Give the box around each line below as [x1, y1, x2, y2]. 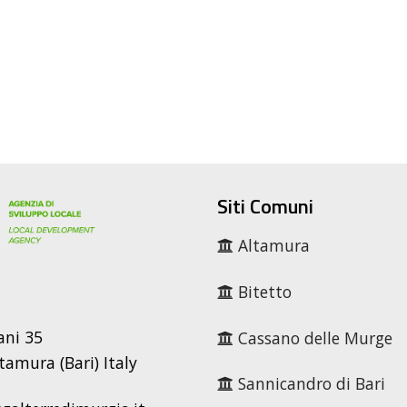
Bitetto [233, 280, 292, 303]
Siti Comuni [217, 190, 313, 222]
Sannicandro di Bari [233, 372, 385, 395]
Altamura [233, 233, 310, 256]
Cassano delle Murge [233, 326, 392, 349]
